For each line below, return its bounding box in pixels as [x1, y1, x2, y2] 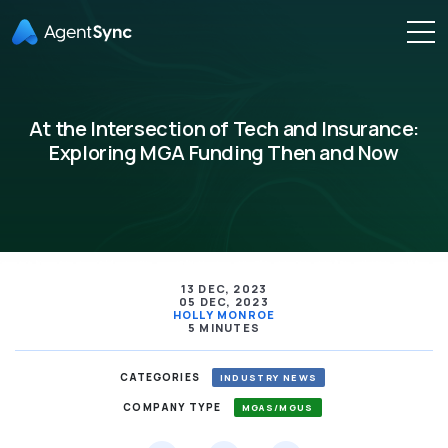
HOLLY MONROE [172, 307, 276, 322]
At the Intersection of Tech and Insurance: [28, 115, 420, 142]
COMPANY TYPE [123, 400, 222, 414]
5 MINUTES [188, 320, 260, 335]
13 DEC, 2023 [180, 281, 268, 296]
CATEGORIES [119, 370, 200, 384]
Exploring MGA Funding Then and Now [49, 139, 399, 166]
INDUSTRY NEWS [219, 371, 318, 384]
